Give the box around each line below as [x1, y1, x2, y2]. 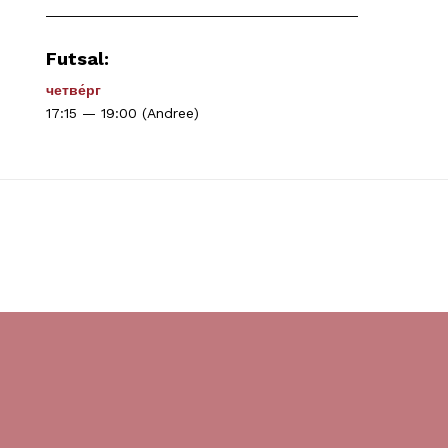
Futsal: [45, 47, 109, 69]
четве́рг [45, 82, 101, 99]
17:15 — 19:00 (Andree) [45, 105, 199, 122]
